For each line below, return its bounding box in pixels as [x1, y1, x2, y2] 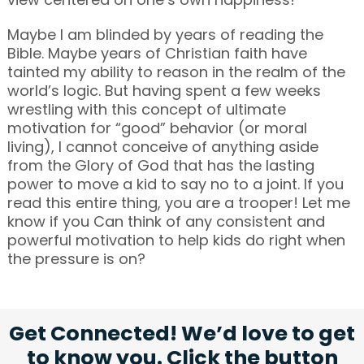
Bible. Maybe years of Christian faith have [6, 42, 307, 63]
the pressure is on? [6, 248, 145, 269]
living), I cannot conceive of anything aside [6, 136, 318, 157]
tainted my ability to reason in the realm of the [6, 61, 345, 82]
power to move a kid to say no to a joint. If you [6, 173, 344, 194]
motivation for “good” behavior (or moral [6, 117, 307, 138]
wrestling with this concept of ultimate [6, 98, 286, 119]
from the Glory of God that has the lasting [6, 154, 314, 175]
